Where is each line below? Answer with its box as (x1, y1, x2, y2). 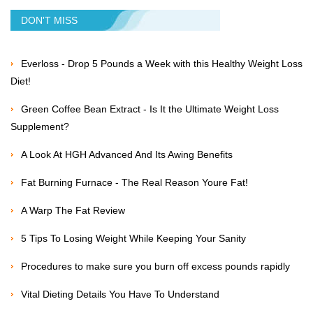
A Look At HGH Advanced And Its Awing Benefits (21, 149, 233, 160)
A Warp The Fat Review (21, 205, 125, 216)
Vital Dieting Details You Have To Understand (21, 289, 219, 300)
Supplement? (10, 121, 69, 132)
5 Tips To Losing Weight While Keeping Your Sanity (21, 233, 246, 244)
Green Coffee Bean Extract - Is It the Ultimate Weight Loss (21, 103, 279, 115)
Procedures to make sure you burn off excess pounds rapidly (21, 261, 290, 272)
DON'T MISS (21, 15, 78, 26)
